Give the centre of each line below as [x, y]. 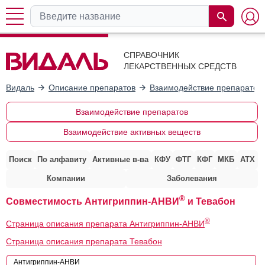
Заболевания [192, 178]
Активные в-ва [120, 159]
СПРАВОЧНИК [151, 55]
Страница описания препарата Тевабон [84, 241]
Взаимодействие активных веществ [132, 132]
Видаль [20, 87]
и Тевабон [210, 201]
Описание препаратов [92, 87]
